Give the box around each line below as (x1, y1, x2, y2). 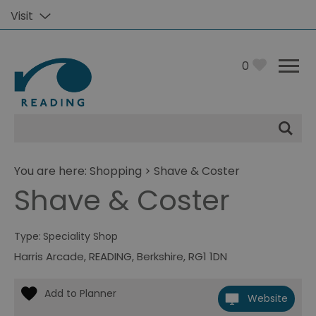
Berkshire (137, 249, 183, 264)
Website (248, 291, 288, 305)
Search (13, 124, 74, 149)
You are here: (14, 163, 90, 179)
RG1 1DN (188, 249, 227, 264)
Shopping (90, 163, 142, 179)
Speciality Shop (43, 229, 118, 243)
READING (89, 249, 132, 264)
